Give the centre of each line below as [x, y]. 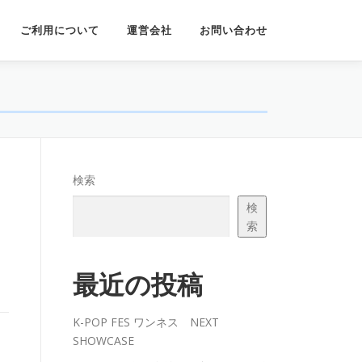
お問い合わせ [234, 30]
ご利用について [60, 30]
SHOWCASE [103, 341]
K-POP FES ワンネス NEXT [146, 322]
